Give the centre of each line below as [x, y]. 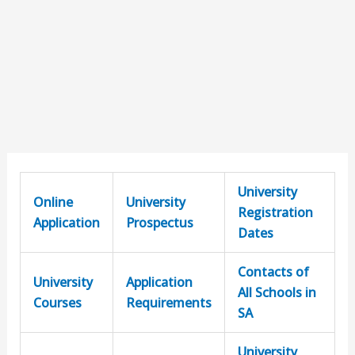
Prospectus [159, 223]
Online [53, 202]
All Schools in [277, 292]
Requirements [168, 303]
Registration [275, 212]
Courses [57, 303]
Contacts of [273, 272]
